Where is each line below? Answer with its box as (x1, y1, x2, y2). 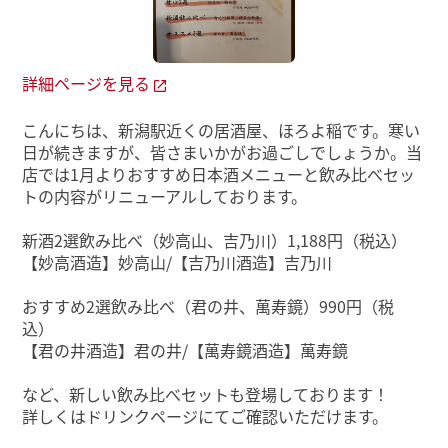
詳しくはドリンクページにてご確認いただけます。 (22, 404, 389, 428)
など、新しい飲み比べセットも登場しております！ (22, 382, 390, 406)
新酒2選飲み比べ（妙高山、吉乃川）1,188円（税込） (22, 228, 408, 252)
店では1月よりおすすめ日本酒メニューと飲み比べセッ (22, 162, 416, 186)
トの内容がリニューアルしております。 (22, 184, 308, 208)
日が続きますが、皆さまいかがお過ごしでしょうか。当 (22, 140, 423, 164)
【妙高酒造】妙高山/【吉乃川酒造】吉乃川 (22, 250, 333, 274)
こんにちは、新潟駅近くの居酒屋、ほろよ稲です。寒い (22, 118, 421, 142)
